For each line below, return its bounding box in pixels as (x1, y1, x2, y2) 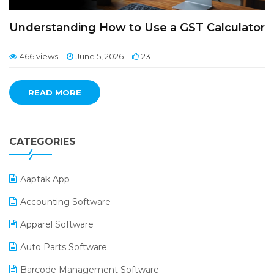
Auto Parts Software (20, 242, 107, 253)
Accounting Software (20, 196, 111, 207)
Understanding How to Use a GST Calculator (9, 21, 265, 34)
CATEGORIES (9, 136, 76, 147)
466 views (20, 51, 58, 61)
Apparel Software (20, 219, 94, 230)
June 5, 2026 (76, 51, 124, 61)
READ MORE (28, 87, 81, 97)
